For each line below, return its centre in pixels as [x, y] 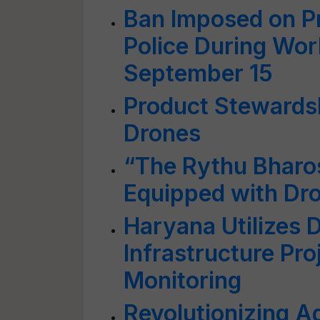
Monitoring [182, 280]
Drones [162, 133]
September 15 [198, 73]
